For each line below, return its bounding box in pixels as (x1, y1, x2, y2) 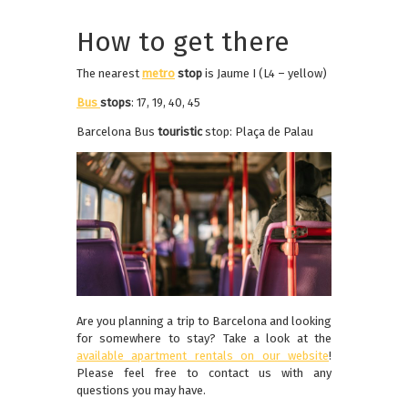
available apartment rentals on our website (76, 348, 329, 362)
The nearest (76, 66, 142, 81)
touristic (158, 125, 202, 139)
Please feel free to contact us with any (76, 365, 331, 380)
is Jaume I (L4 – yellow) (202, 66, 327, 81)
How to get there (76, 25, 290, 59)
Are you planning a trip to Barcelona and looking (76, 313, 331, 328)
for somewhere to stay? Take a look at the (76, 331, 331, 345)
